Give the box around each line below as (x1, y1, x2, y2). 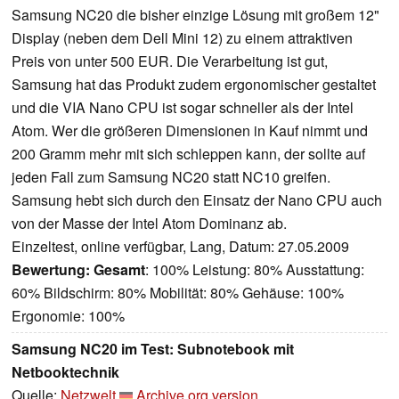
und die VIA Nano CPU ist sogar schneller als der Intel (12, 97, 354, 118)
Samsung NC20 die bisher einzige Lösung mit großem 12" (12, 4, 379, 26)
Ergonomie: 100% (12, 305, 125, 327)
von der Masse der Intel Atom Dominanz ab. (12, 213, 287, 234)
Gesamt (94, 259, 145, 281)
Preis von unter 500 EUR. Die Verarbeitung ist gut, (12, 51, 328, 72)
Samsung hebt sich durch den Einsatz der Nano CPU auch (12, 190, 382, 211)
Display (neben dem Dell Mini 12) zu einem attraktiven (12, 28, 353, 49)
